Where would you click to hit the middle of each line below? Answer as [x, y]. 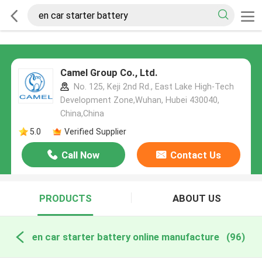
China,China [82, 114]
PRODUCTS [65, 199]
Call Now [81, 155]
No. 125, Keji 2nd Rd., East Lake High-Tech [152, 87]
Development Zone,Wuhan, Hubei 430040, [139, 100]
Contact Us [195, 155]
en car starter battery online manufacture [125, 237]
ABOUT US [196, 199]
